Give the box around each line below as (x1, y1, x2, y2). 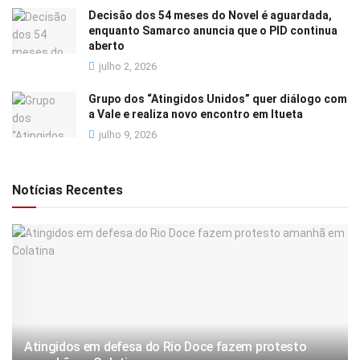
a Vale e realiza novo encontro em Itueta (88, 107, 303, 121)
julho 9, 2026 (96, 128, 157, 141)
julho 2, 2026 (96, 59, 157, 72)
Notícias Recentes (12, 182, 123, 198)
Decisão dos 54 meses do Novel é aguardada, (88, 8, 332, 22)
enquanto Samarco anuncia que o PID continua (88, 23, 337, 37)
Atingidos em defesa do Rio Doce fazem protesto (24, 338, 307, 354)
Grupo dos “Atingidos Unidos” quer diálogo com (88, 92, 347, 105)
